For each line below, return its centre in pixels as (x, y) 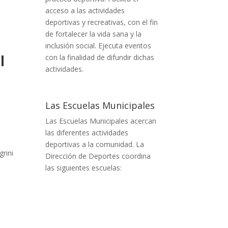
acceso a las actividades (85, 10)
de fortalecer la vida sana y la (94, 34)
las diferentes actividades (87, 132)
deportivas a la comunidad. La (95, 144)
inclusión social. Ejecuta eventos (98, 45)
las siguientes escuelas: (84, 167)
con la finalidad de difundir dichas (100, 57)
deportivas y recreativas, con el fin (102, 22)
